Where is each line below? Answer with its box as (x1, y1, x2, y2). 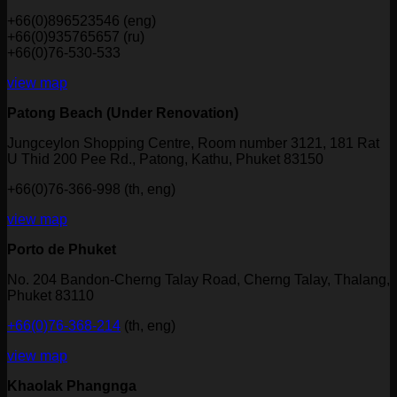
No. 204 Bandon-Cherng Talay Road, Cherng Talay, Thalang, (7, 272, 390, 287)
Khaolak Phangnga (7, 378, 136, 393)
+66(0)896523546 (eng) (7, 13, 156, 28)
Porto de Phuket (7, 242, 116, 257)
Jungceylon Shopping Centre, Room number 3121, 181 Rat (7, 136, 379, 151)
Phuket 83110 (7, 288, 94, 303)
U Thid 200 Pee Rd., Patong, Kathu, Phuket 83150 (7, 152, 323, 167)
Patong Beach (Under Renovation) (7, 105, 238, 121)
